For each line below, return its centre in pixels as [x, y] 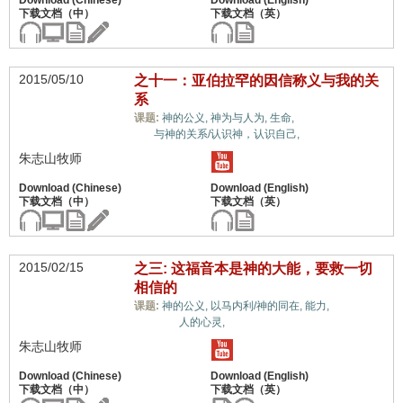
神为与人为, [240, 118]
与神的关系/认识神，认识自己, [226, 134]
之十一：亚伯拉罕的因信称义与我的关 [256, 81]
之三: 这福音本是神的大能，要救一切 [253, 269]
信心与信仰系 [334, 117]
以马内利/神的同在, [257, 306]
